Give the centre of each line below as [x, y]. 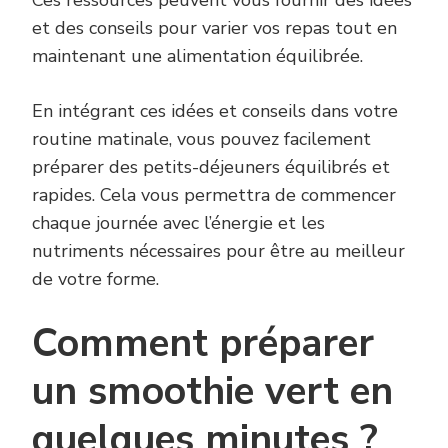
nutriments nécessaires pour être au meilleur [218, 251]
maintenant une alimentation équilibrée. [197, 56]
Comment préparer [203, 344]
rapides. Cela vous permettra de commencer [214, 195]
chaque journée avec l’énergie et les [178, 223]
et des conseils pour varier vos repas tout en [214, 28]
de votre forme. [95, 279]
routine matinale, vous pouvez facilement [201, 139]
